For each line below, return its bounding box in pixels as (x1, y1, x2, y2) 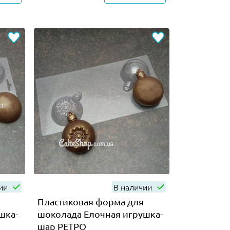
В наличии (113, 181, 154, 193)
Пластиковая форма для (37, 196, 144, 207)
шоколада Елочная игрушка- (37, 208, 163, 219)
